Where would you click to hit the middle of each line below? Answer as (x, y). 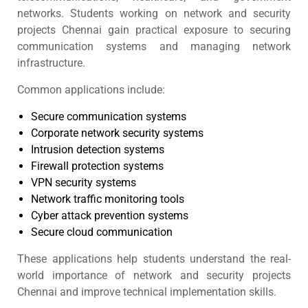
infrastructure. (51, 63)
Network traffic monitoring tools (108, 199)
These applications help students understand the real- (154, 259)
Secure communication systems (109, 117)
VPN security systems (84, 183)
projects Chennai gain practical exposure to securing (154, 30)
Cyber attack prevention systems (110, 216)
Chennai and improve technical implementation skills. (147, 292)
